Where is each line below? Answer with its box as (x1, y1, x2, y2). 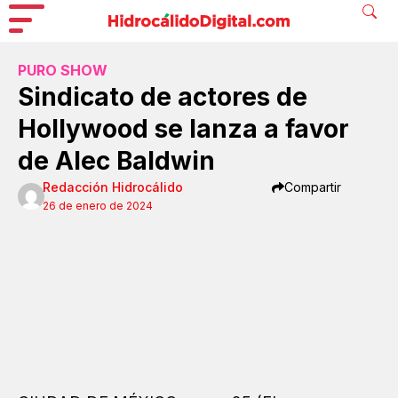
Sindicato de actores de (18, 82, 307, 112)
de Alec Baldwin (18, 146, 215, 176)
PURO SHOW (18, 61, 107, 79)
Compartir (283, 179, 341, 195)
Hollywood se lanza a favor (18, 114, 349, 144)
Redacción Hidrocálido (43, 179, 184, 195)
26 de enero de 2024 (43, 199, 154, 212)
